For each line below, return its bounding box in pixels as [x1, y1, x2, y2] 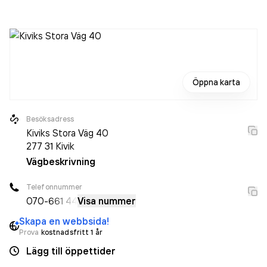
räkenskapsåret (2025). [10, 2, 107, 14]
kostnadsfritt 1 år [41, 228, 103, 237]
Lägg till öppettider [26, 245, 116, 257]
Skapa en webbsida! [19, 215, 109, 227]
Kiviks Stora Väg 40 [26, 127, 108, 139]
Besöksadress [26, 114, 74, 123]
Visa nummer [77, 195, 136, 207]
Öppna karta [193, 77, 240, 88]
